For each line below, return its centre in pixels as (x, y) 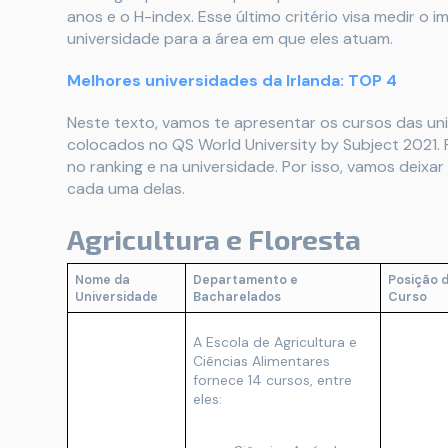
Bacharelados (237, 297)
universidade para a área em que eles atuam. (230, 38)
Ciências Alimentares (261, 361)
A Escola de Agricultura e (275, 342)
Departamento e (245, 280)
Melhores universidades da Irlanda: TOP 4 (232, 80)
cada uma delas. (126, 188)
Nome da (102, 280)
